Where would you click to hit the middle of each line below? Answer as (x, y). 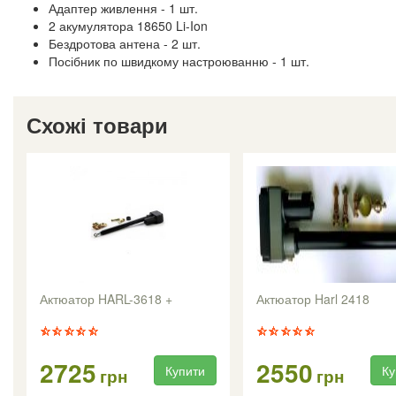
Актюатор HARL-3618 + (106, 299)
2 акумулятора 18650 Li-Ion (128, 26)
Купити (185, 371)
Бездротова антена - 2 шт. (125, 44)
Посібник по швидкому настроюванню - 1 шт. (179, 61)
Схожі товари (97, 125)
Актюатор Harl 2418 (313, 299)
